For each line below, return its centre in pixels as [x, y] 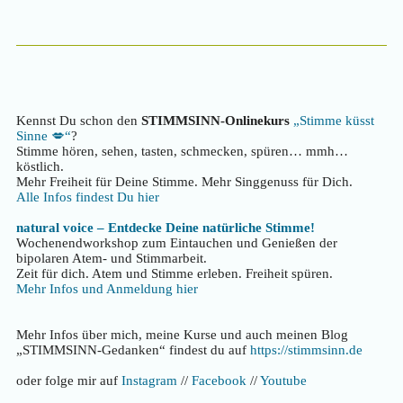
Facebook [219, 381]
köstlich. [40, 167]
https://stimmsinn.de [306, 350]
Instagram [149, 381]
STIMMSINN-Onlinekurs [215, 121]
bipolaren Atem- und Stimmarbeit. [112, 259]
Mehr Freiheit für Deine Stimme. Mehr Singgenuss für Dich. [184, 182]
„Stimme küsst [334, 121]
